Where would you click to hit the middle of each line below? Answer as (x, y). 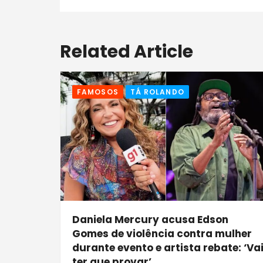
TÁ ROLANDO (157, 92)
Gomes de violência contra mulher (162, 233)
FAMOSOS (98, 92)
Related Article (127, 52)
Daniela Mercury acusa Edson (150, 219)
